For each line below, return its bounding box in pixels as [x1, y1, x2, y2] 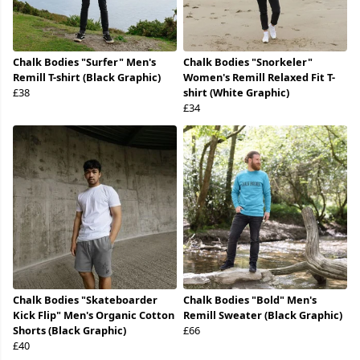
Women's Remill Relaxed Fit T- [183, 70, 335, 85]
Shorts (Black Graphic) [13, 323, 126, 338]
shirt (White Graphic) [183, 85, 289, 100]
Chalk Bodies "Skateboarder [13, 292, 157, 308]
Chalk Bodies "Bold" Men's [183, 292, 317, 308]
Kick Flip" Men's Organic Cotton [13, 308, 174, 323]
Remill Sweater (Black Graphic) [183, 308, 342, 323]
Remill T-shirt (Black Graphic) [13, 70, 161, 85]
